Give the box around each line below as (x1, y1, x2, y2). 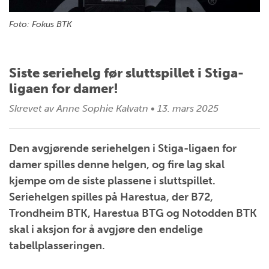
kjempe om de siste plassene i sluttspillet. (9, 174, 216, 187)
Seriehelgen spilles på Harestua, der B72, (9, 190, 213, 204)
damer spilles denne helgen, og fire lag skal (9, 158, 225, 171)
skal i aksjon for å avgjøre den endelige (9, 223, 203, 236)
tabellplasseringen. (9, 239, 105, 252)
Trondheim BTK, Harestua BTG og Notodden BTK (9, 207, 257, 220)
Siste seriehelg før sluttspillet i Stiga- (9, 65, 244, 81)
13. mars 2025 (155, 103, 219, 114)
